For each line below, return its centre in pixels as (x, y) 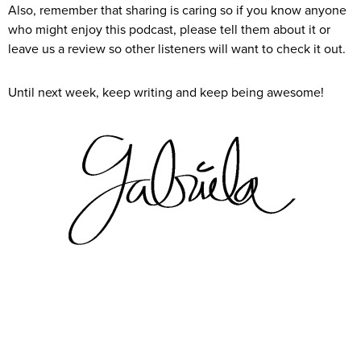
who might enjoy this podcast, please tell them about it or (169, 30)
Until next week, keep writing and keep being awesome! (166, 93)
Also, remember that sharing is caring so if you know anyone (177, 11)
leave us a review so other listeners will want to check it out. (177, 50)
